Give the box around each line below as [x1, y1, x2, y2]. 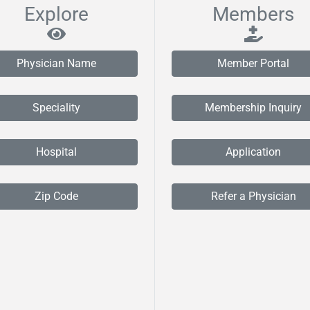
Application [226, 145, 281, 159]
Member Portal [217, 57, 289, 71]
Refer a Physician [210, 190, 296, 203]
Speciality [32, 101, 80, 115]
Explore [24, 3, 89, 26]
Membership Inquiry [205, 101, 302, 115]
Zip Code [34, 190, 78, 203]
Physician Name [16, 57, 96, 71]
